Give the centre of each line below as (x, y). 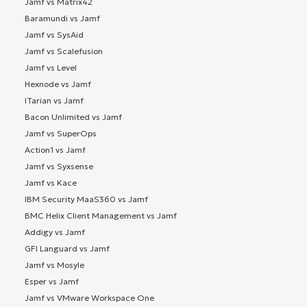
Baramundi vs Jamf (62, 18)
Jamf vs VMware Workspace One (89, 297)
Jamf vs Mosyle (54, 265)
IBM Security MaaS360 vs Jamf (86, 199)
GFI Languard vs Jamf (67, 248)
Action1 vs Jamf (55, 149)
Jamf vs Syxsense (59, 166)
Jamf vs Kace (51, 182)
